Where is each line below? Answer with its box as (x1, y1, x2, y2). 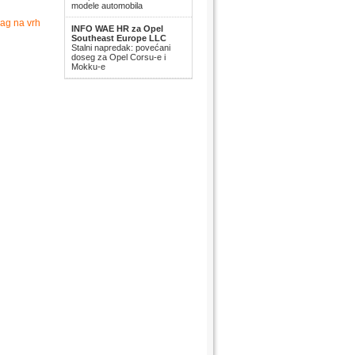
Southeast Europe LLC (71, 33, 166, 43)
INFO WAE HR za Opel (71, 24, 163, 33)
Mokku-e (71, 62, 105, 71)
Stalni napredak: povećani (71, 43, 170, 52)
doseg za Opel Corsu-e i (71, 52, 166, 62)
